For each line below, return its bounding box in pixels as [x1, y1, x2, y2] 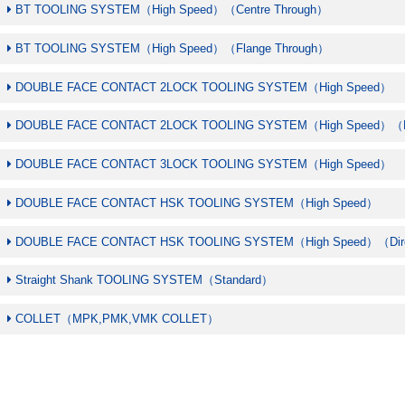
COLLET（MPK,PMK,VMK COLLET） [15, 311, 220, 325]
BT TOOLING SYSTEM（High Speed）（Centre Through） [15, 3, 329, 17]
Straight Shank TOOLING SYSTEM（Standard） [15, 273, 274, 287]
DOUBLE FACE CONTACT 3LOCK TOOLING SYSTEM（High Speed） [15, 157, 392, 172]
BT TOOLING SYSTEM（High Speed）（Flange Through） [15, 41, 330, 55]
